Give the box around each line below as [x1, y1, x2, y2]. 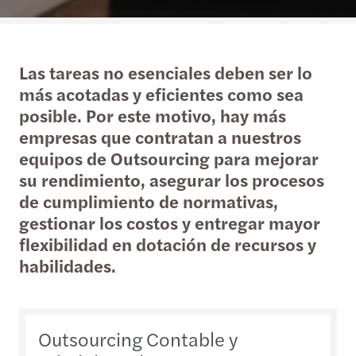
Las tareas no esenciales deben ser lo [19, 60, 312, 85]
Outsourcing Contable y [38, 325, 238, 352]
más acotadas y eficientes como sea [19, 81, 304, 106]
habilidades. [19, 253, 116, 278]
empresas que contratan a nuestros [19, 124, 301, 149]
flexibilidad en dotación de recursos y [19, 231, 316, 257]
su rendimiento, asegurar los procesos [19, 167, 324, 192]
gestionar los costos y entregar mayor [19, 210, 320, 235]
